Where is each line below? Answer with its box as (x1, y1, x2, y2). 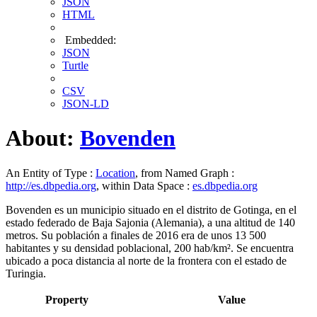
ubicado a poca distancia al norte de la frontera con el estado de (6, 254, 287, 267)
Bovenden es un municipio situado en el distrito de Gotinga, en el (6, 203, 296, 216)
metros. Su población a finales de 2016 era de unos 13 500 (6, 229, 266, 241)
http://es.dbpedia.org (6, 179, 96, 192)
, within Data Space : (96, 179, 192, 192)
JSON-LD (62, 98, 109, 110)
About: (6, 125, 80, 151)
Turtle (62, 59, 88, 71)
